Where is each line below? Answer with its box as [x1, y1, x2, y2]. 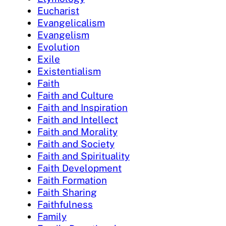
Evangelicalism [37, 17, 105, 28]
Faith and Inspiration [37, 101, 128, 113]
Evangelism [37, 29, 89, 40]
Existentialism [37, 65, 101, 77]
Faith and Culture [37, 89, 114, 101]
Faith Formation [37, 174, 107, 186]
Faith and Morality [37, 126, 118, 137]
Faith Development [37, 162, 122, 174]
